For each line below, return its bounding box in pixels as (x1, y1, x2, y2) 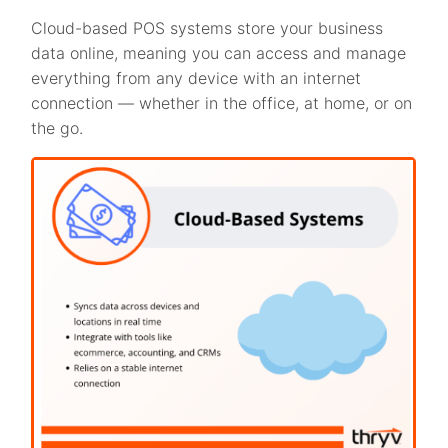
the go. (31, 117, 89, 138)
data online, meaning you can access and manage (31, 42, 407, 63)
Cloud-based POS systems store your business (31, 17, 384, 38)
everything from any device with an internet (31, 67, 362, 88)
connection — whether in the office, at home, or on (31, 92, 413, 113)
